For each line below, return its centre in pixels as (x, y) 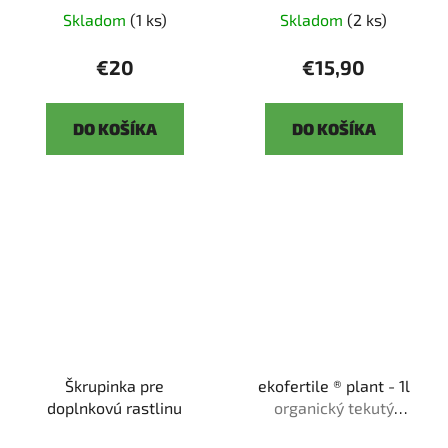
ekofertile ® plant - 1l (333, 386)
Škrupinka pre (114, 386)
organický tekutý (333, 408)
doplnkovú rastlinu (114, 408)
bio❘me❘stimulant (333, 430)
